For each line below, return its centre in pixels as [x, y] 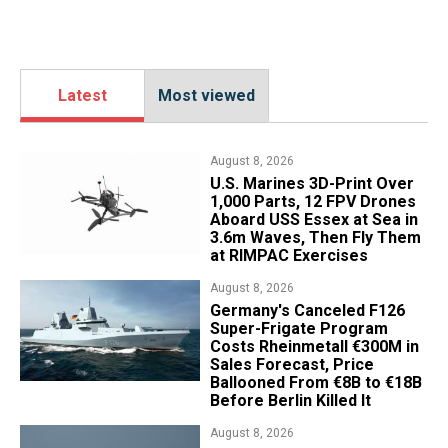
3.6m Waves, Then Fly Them [315, 238]
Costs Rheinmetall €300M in [314, 347]
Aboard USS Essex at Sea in [313, 220]
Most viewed [206, 96]
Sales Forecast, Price [291, 365]
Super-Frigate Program [298, 329]
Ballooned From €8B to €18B [315, 383]
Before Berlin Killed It [290, 401]
